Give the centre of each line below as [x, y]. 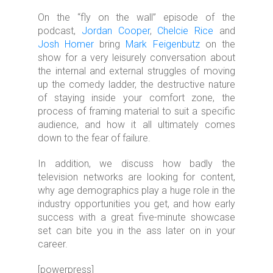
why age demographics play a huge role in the [136, 191]
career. [53, 244]
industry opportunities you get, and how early [136, 204]
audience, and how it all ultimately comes [136, 125]
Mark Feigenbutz [163, 44]
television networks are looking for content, [136, 177]
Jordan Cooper [116, 31]
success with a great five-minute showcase [136, 218]
